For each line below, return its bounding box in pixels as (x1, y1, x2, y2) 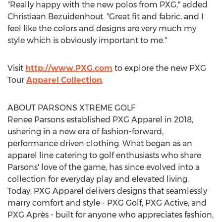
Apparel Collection (26, 75, 102, 85)
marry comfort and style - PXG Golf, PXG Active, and (7, 198, 207, 208)
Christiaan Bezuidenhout (7, 12, 103, 21)
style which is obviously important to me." (7, 36, 167, 45)
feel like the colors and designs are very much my (7, 24, 196, 33)
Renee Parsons (7, 115, 64, 124)
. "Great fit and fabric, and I (103, 12, 204, 21)
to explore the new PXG (112, 63, 206, 73)
